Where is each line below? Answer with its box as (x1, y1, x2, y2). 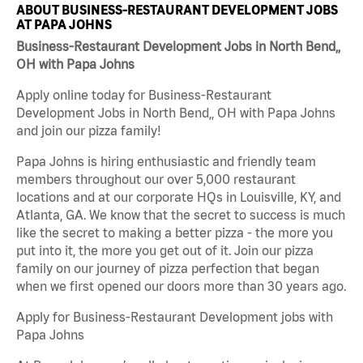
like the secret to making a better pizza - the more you (16, 225, 333, 241)
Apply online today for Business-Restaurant (16, 88, 271, 103)
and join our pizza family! (16, 123, 161, 139)
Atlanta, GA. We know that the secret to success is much (16, 207, 345, 223)
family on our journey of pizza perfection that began (16, 261, 319, 276)
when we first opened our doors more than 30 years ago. (16, 279, 346, 294)
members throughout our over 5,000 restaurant (16, 172, 296, 187)
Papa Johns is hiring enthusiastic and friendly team (16, 154, 316, 169)
